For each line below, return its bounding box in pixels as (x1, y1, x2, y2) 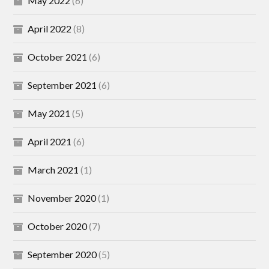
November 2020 (28, 192, 97, 204)
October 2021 (28, 51, 88, 62)
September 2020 (28, 249, 97, 260)
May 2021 (28, 107, 71, 119)
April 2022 (28, 23, 72, 34)
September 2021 (28, 79, 97, 91)
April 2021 (28, 136, 72, 147)
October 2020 (28, 220, 88, 232)
